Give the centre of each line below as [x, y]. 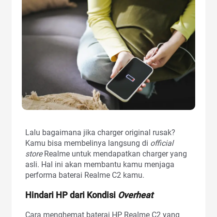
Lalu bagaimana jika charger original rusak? [100, 132]
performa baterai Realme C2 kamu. [85, 175]
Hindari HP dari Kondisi [71, 195]
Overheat [135, 195]
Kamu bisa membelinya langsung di [88, 143]
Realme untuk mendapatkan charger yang [115, 154]
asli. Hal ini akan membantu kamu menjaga [100, 164]
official [162, 143]
